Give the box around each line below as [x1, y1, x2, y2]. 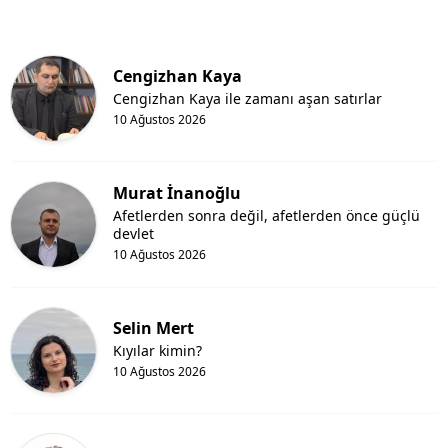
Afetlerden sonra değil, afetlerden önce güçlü [113, 205, 420, 225]
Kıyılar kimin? [113, 340, 202, 360]
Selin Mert [113, 316, 194, 339]
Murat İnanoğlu [113, 181, 241, 204]
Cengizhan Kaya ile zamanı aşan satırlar [113, 88, 382, 108]
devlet [113, 223, 154, 243]
